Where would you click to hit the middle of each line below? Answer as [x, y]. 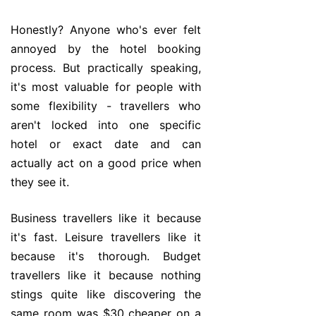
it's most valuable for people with [106, 87]
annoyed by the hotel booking [106, 49]
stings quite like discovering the [106, 294]
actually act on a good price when [106, 163]
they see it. [40, 182]
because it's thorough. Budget [106, 256]
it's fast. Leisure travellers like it [106, 237]
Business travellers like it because [106, 218]
